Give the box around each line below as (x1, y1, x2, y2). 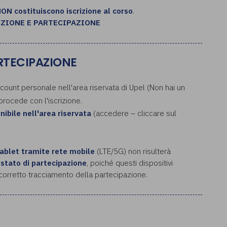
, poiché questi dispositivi (87, 157, 173, 168)
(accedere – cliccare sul (91, 108, 176, 119)
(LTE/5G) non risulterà (95, 145, 171, 156)
